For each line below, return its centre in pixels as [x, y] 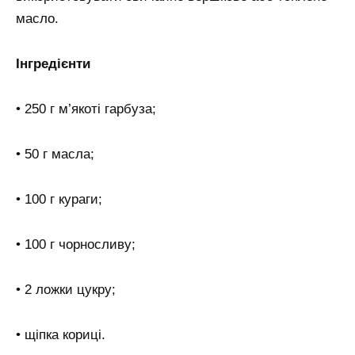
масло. [37, 19]
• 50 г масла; [55, 154]
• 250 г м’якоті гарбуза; [86, 109]
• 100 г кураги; [59, 199]
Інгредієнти [53, 64]
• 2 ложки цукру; [66, 289]
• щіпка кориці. [61, 334]
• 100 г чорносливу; [76, 244]
